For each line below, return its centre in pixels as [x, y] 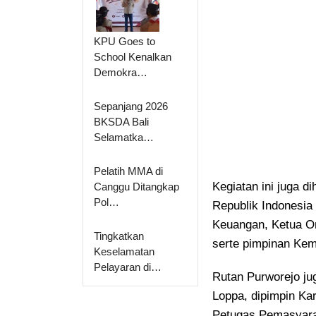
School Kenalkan [133, 57]
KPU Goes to [124, 42]
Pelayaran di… [128, 267]
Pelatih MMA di [128, 171]
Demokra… [121, 73]
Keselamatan [124, 252]
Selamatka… [124, 138]
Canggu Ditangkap [136, 187]
